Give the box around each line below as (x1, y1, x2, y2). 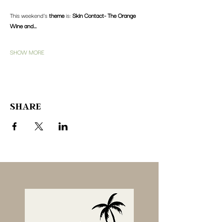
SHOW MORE (10, 47, 45, 56)
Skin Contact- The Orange (72, 10, 137, 20)
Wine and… (10, 20, 37, 30)
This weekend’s (10, 10, 49, 20)
